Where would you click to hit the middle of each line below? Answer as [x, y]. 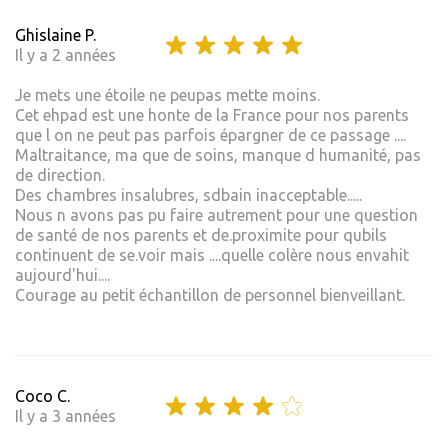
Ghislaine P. [55, 35]
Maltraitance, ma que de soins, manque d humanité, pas [218, 155]
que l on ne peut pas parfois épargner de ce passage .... [210, 135]
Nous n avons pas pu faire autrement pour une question [216, 215]
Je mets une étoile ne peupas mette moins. [167, 95]
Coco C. [42, 396]
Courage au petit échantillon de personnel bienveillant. [210, 295]
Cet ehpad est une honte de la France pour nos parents [212, 115]
